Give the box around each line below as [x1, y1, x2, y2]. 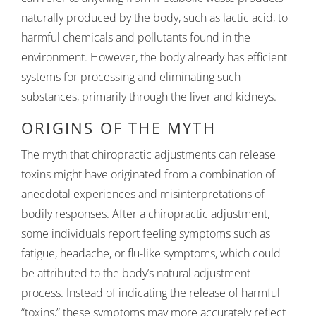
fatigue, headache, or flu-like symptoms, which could [21, 245, 281, 261]
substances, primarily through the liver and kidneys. [21, 89, 276, 104]
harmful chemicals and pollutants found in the [21, 30, 250, 45]
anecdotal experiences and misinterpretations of [21, 186, 265, 202]
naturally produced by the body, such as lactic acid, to [21, 10, 288, 25]
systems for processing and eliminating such [21, 69, 241, 85]
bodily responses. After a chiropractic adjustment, [21, 206, 269, 221]
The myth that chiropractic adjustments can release [21, 147, 276, 162]
